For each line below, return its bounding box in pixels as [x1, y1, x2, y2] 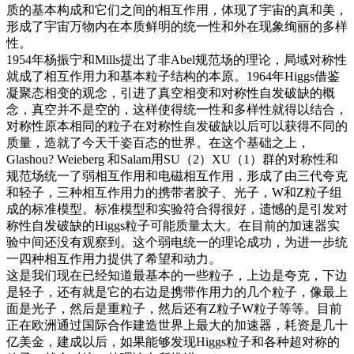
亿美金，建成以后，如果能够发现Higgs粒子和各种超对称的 [6, 334, 340, 348]
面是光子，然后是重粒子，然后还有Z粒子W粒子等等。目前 [6, 301, 342, 315]
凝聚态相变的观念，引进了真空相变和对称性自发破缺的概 [6, 85, 335, 100]
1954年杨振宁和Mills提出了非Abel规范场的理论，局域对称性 [6, 52, 347, 66]
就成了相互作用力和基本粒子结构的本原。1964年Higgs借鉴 [6, 69, 340, 83]
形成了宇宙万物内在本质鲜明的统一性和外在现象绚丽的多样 [6, 19, 348, 33]
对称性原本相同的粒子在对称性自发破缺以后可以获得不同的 [6, 119, 348, 133]
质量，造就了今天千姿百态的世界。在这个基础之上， [6, 135, 310, 149]
